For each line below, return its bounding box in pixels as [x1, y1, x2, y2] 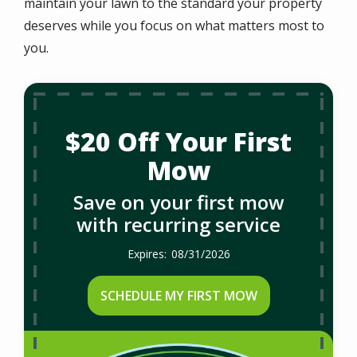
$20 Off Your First [65, 124, 292, 159]
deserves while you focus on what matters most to [24, 17, 324, 34]
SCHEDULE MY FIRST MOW [100, 287, 257, 304]
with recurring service [76, 211, 280, 237]
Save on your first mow [73, 189, 284, 215]
